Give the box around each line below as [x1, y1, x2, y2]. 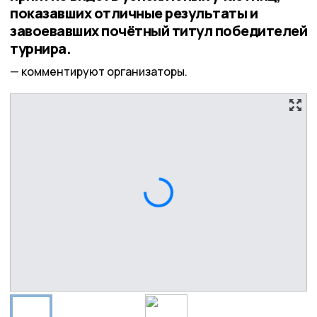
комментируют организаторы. [21, 64, 188, 80]
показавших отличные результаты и [10, 3, 258, 23]
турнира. [10, 38, 71, 58]
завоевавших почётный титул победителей [10, 21, 307, 40]
